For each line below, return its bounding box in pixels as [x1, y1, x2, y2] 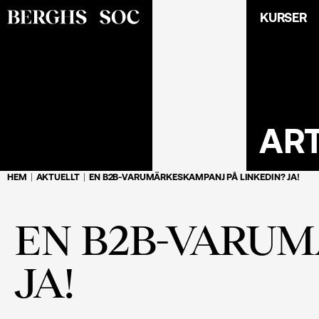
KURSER [260, 9, 307, 25]
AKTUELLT [36, 171, 80, 182]
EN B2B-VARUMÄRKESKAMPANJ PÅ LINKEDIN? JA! [89, 171, 300, 182]
